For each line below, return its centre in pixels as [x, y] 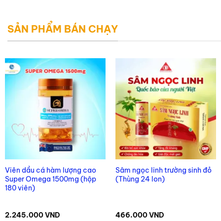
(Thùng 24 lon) [140, 179]
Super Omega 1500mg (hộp [50, 179]
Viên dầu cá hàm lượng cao [50, 170]
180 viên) [20, 188]
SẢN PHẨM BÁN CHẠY [63, 29]
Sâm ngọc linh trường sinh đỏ [163, 170]
